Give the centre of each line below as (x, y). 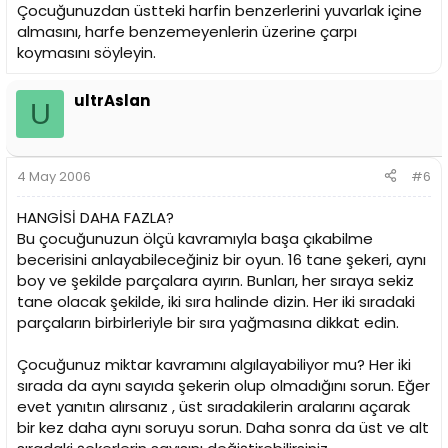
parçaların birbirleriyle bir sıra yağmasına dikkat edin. (208, 322)
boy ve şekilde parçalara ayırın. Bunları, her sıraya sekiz (215, 280)
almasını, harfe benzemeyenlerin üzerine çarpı (187, 32)
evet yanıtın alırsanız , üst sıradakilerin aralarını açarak (213, 406)
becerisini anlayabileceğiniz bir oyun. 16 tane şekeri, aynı (221, 259)
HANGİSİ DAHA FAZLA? (95, 217)
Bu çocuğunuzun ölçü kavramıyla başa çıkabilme (195, 238)
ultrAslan (112, 101)
